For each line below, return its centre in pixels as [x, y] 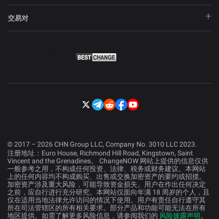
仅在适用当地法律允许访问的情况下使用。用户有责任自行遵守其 [107, 200]
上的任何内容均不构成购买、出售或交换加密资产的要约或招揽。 [107, 177]
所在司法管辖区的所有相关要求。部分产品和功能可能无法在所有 [107, 208]
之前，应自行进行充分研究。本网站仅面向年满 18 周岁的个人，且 [109, 192]
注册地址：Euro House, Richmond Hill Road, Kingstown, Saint [100, 153]
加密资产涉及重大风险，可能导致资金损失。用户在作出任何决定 [107, 185]
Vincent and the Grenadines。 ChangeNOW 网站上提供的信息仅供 [108, 161]
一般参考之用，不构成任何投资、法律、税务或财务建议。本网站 [107, 169]
